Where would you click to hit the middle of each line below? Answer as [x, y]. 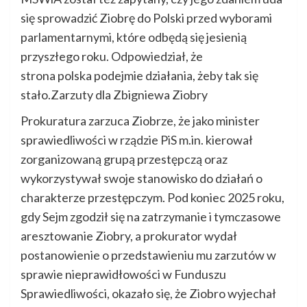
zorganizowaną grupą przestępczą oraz [124, 159]
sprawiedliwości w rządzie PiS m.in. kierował [137, 140]
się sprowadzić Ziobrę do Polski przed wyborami [146, 18]
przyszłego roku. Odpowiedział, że [112, 57]
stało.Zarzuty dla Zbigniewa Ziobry [114, 95]
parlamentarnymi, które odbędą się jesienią [134, 37]
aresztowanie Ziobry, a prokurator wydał [129, 236]
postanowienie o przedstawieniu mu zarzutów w [148, 255]
